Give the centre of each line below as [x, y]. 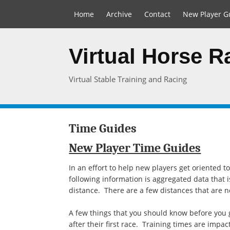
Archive [119, 14]
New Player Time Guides [135, 148]
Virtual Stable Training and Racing [128, 79]
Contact [158, 14]
